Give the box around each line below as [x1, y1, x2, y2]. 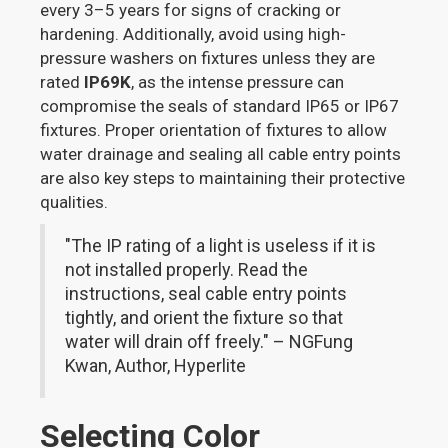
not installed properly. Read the [65, 259, 309, 281]
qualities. [40, 192, 109, 213]
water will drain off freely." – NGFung [65, 331, 354, 353]
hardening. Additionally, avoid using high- [40, 24, 347, 45]
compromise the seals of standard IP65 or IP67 [40, 96, 400, 117]
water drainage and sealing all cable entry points [40, 144, 402, 165]
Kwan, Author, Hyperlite [65, 355, 247, 377]
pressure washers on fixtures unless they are [40, 48, 376, 69]
